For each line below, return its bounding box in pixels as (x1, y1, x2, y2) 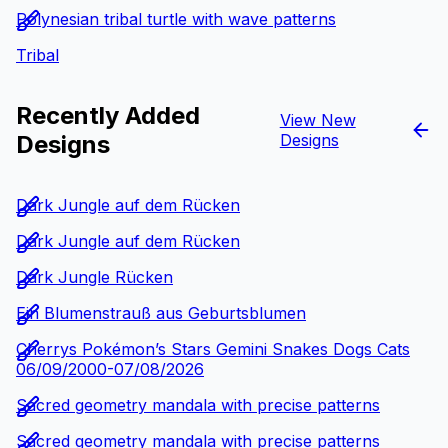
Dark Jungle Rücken (16, 266, 173, 287)
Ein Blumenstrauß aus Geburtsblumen (16, 302, 306, 323)
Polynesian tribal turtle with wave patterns (16, 8, 336, 29)
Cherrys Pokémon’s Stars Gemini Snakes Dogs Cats (16, 338, 410, 359)
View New (279, 109, 356, 130)
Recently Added (16, 100, 200, 130)
